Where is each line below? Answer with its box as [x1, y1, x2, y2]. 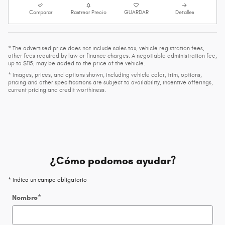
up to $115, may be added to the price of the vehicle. [8, 59, 145, 67]
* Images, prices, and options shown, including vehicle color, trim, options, [8, 71, 202, 78]
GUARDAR [124, 9, 149, 16]
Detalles [175, 9, 194, 16]
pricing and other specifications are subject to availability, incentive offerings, [8, 78, 213, 86]
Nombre [12, 193, 38, 202]
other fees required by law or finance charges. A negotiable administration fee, [8, 52, 217, 59]
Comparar [29, 9, 52, 16]
